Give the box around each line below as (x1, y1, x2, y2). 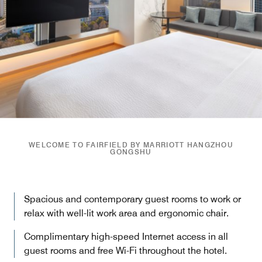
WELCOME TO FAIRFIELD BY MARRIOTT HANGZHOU (28, 140, 234, 149)
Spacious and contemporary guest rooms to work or (24, 193, 241, 205)
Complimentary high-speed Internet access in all (24, 230, 228, 242)
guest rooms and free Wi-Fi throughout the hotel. (24, 244, 227, 256)
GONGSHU (110, 147, 152, 156)
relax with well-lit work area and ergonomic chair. (24, 207, 229, 219)
